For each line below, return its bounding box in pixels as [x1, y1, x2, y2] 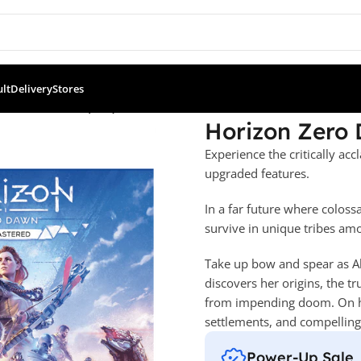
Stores [52, 81, 84, 96]
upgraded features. [204, 164, 309, 181]
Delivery [10, 81, 52, 96]
